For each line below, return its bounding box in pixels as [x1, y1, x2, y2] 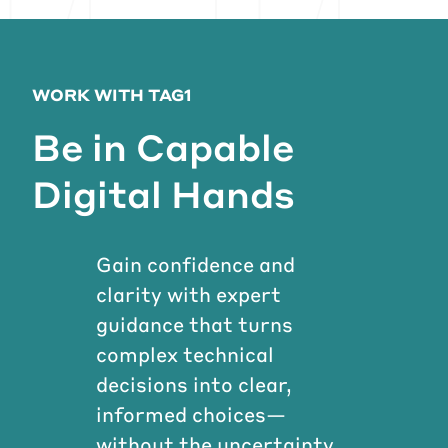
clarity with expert [96, 281, 281, 308]
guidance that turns [96, 311, 293, 338]
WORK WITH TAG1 [32, 84, 192, 106]
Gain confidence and [96, 251, 295, 278]
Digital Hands [32, 170, 295, 218]
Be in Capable [32, 123, 294, 171]
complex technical [96, 341, 274, 368]
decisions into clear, [96, 371, 292, 398]
